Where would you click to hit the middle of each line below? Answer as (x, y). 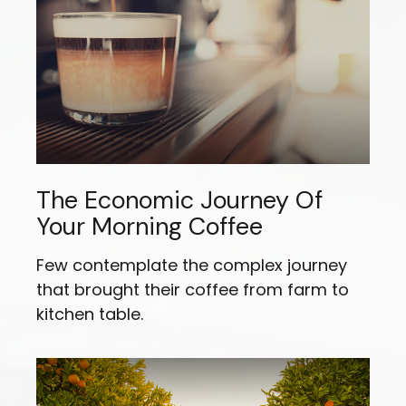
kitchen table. (90, 314)
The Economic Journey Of (179, 200)
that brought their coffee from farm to (193, 290)
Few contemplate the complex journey (192, 266)
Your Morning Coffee (150, 227)
